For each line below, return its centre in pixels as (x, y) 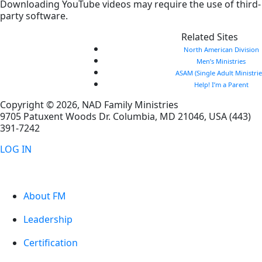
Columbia (134, 117)
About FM (45, 196)
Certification (51, 243)
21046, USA (202, 117)
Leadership (48, 220)
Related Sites (209, 37)
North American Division (221, 50)
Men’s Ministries (221, 61)
